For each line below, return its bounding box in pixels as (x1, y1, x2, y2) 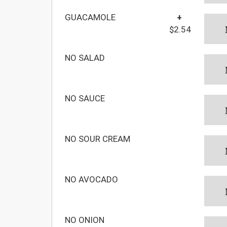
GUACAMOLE (65, 12, 116, 22)
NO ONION (65, 214, 104, 225)
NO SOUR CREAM (65, 133, 130, 144)
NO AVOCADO (65, 174, 118, 184)
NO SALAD (65, 52, 105, 63)
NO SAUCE (65, 93, 105, 103)
